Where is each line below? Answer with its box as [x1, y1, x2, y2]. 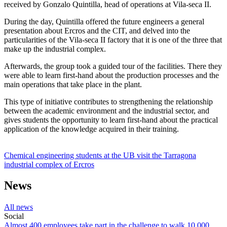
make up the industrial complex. [4, 44, 106, 53]
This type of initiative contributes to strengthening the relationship [4, 97, 213, 106]
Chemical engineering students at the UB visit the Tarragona [4, 150, 196, 160]
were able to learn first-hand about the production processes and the [4, 70, 219, 80]
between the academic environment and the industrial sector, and [4, 106, 209, 115]
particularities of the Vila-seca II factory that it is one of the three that [4, 35, 222, 44]
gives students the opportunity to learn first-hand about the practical [4, 115, 218, 124]
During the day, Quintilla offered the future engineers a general [4, 17, 204, 26]
